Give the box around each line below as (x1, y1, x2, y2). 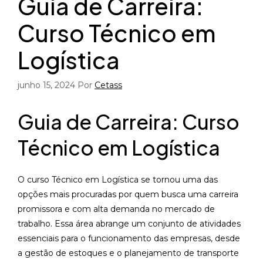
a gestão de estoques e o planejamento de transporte (18, 247, 239, 258)
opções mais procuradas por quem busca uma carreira (18, 188, 238, 200)
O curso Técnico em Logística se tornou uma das (18, 174, 218, 185)
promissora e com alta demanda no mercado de (18, 203, 215, 214)
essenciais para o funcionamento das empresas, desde (18, 232, 240, 244)
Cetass (95, 79, 122, 90)
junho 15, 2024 (18, 79, 75, 90)
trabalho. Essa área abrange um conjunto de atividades (18, 218, 241, 229)
